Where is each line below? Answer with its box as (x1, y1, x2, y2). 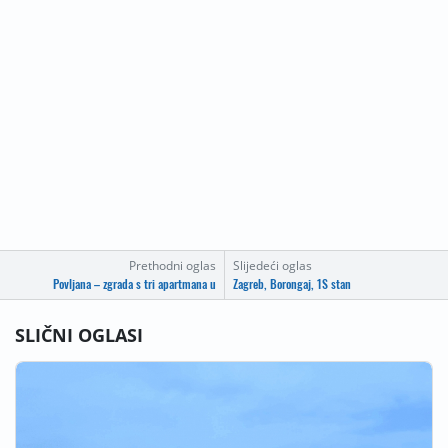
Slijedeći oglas (233, 257, 312, 274)
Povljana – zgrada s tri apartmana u (53, 275, 216, 292)
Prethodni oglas (129, 257, 216, 274)
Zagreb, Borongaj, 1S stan (233, 275, 351, 292)
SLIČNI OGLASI (15, 323, 143, 347)
